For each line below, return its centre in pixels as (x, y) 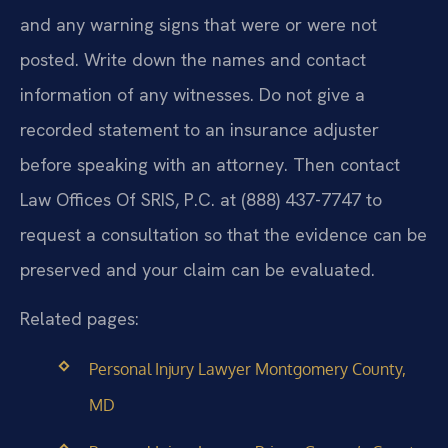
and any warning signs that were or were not (198, 24)
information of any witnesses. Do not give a (192, 94)
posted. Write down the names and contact (193, 59)
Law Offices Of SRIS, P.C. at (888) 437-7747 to (201, 199)
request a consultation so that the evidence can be (223, 234)
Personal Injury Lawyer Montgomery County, (247, 368)
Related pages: (79, 319)
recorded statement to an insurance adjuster (199, 129)
